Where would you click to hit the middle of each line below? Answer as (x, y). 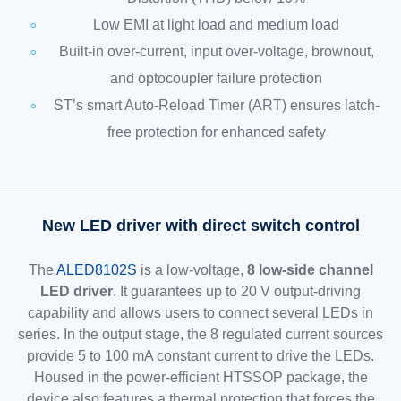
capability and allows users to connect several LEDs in (200, 313)
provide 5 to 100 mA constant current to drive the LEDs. (200, 356)
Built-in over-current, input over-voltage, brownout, (216, 51)
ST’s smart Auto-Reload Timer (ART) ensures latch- (216, 105)
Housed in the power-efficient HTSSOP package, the (200, 378)
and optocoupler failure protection (216, 78)
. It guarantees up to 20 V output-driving (237, 292)
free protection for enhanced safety (216, 132)
